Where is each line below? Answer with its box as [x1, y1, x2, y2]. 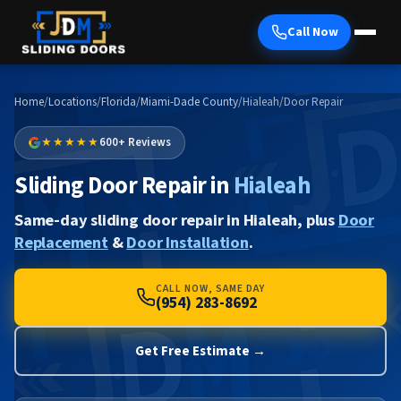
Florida [101, 94, 136, 110]
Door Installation [126, 230, 249, 254]
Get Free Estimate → [135, 340, 266, 361]
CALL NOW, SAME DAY [156, 280, 265, 296]
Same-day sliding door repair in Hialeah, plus [14, 208, 338, 232]
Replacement [14, 230, 108, 254]
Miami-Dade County [141, 94, 238, 110]
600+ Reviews [99, 134, 172, 151]
